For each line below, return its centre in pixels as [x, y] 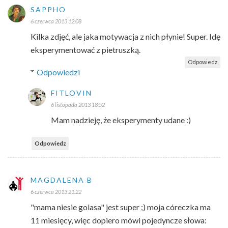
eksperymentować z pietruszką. [85, 49]
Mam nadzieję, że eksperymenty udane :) [121, 120]
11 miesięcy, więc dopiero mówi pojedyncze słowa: [119, 220]
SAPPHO [48, 9]
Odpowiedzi [58, 72]
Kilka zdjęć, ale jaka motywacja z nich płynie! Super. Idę [125, 36]
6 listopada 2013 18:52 [78, 104]
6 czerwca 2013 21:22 [56, 191]
